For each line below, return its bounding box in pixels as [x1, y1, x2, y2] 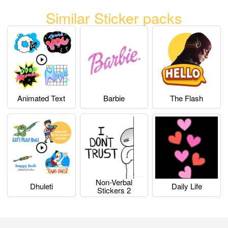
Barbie [103, 93, 125, 104]
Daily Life [171, 181, 202, 192]
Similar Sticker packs [46, 7, 182, 28]
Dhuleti [30, 181, 53, 192]
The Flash [170, 93, 204, 104]
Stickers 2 [97, 185, 131, 196]
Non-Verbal [95, 177, 132, 188]
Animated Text [17, 93, 66, 104]
